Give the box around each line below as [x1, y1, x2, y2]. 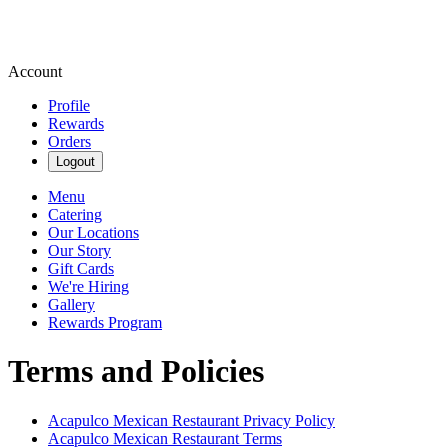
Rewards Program [48, 314, 162, 331]
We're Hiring [48, 278, 129, 295]
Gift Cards [48, 260, 114, 277]
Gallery [48, 296, 95, 313]
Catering [48, 206, 102, 223]
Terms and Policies [8, 353, 264, 390]
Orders [48, 133, 91, 150]
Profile [48, 97, 90, 114]
